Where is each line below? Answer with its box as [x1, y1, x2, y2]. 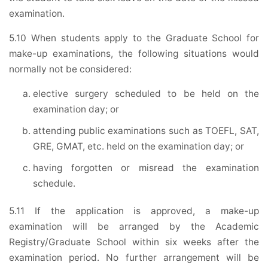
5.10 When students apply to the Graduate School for [9, 32, 259, 44]
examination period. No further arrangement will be [9, 252, 259, 264]
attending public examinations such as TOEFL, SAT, [33, 125, 259, 137]
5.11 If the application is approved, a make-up [9, 205, 259, 217]
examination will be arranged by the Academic [9, 221, 259, 233]
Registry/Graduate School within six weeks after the [9, 236, 259, 248]
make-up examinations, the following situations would [9, 48, 259, 60]
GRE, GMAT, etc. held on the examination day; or [33, 141, 244, 153]
